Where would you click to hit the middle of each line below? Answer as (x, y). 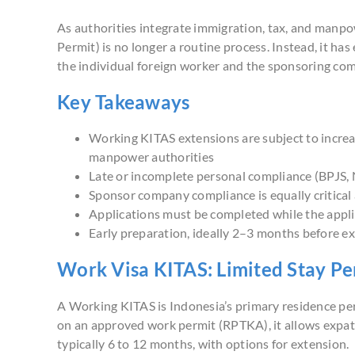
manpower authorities (151, 157)
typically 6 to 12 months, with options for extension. (203, 344)
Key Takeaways (124, 101)
